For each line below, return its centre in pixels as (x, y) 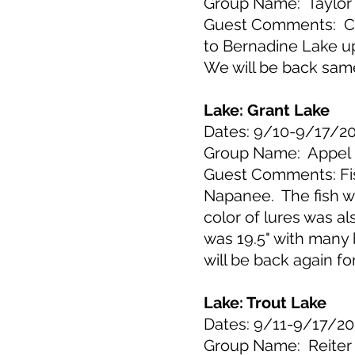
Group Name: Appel (277, 153)
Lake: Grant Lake (267, 110)
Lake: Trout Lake (265, 303)
